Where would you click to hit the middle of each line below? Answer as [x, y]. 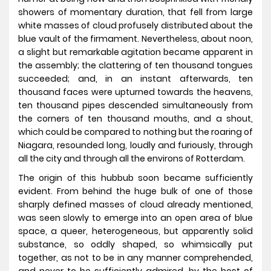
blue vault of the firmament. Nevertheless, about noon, [135, 39]
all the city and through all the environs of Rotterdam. [132, 159]
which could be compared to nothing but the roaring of [135, 132]
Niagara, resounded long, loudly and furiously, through [135, 145]
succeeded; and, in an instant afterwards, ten [135, 79]
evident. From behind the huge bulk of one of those [135, 191]
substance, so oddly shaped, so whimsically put [135, 245]
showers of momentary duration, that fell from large [135, 12]
